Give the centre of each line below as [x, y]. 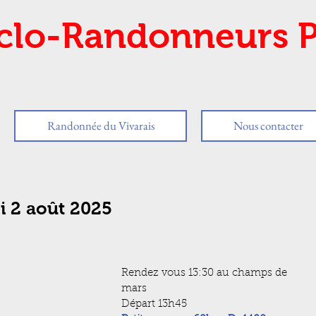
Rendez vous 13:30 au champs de [206, 273]
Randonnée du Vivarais [101, 125]
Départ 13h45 [154, 304]
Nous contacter [268, 125]
